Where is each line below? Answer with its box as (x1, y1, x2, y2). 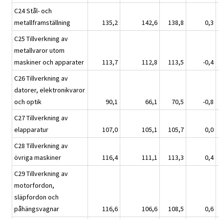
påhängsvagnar (14, 204, 59, 214)
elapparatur (14, 125, 48, 134)
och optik (14, 97, 42, 107)
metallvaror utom (14, 46, 65, 55)
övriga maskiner (14, 153, 61, 162)
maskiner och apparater (14, 58, 84, 67)
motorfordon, (14, 181, 54, 190)
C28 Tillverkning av (14, 141, 68, 151)
